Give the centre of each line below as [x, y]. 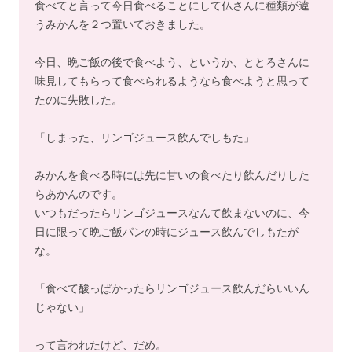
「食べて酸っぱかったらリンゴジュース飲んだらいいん [172, 288]
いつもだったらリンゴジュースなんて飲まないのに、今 [172, 213]
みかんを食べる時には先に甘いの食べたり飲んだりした [172, 175]
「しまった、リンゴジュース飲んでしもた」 [145, 137]
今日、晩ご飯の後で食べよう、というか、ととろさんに [172, 62]
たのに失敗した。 [79, 99]
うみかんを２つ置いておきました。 [123, 24]
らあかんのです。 [79, 194]
